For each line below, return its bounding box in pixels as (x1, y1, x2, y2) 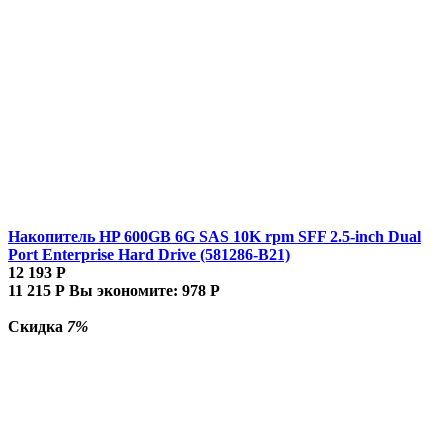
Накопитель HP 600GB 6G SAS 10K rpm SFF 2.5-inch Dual (8, 227, 421, 245)
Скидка (8, 317, 67, 335)
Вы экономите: (69, 281, 182, 299)
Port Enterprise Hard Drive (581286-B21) (8, 245, 290, 263)
